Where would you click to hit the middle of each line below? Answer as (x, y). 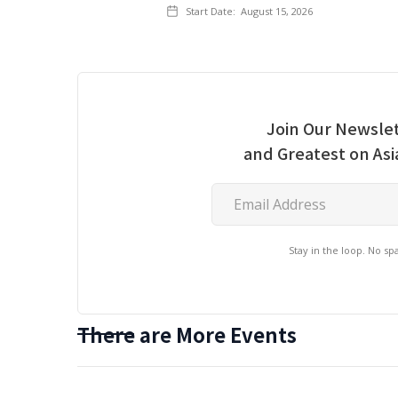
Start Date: (211, 11)
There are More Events (187, 334)
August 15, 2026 (277, 11)
